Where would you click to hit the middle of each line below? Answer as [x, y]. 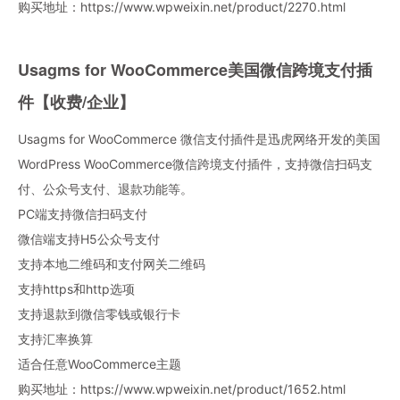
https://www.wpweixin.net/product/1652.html [213, 388]
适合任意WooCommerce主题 [100, 363]
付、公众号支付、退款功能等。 [105, 188]
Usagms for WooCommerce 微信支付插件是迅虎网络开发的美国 [199, 138]
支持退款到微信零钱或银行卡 [99, 313]
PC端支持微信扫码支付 [83, 213]
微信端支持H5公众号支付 [89, 238]
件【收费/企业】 [76, 101]
